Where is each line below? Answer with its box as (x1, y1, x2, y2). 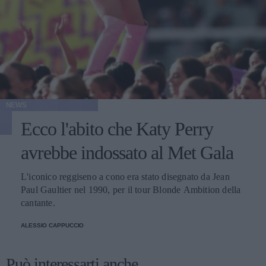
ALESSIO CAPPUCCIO (21, 221, 84, 229)
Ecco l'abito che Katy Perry (21, 118, 213, 140)
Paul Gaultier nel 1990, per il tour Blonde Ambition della (21, 184, 241, 195)
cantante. (21, 197, 55, 208)
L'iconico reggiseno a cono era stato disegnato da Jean (21, 171, 230, 182)
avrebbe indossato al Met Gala (21, 141, 233, 163)
